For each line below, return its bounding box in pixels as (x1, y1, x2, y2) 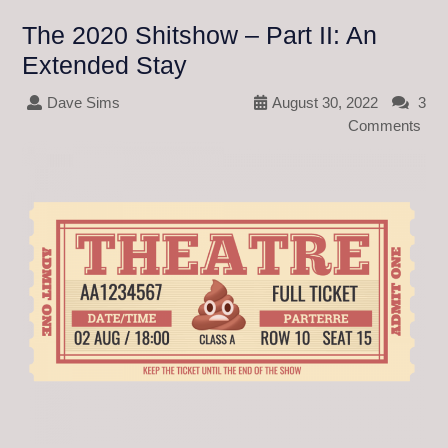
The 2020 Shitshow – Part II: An (22, 20, 377, 49)
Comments (348, 116, 421, 134)
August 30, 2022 (272, 93, 378, 111)
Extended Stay (22, 50, 187, 79)
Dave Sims (47, 93, 120, 111)
